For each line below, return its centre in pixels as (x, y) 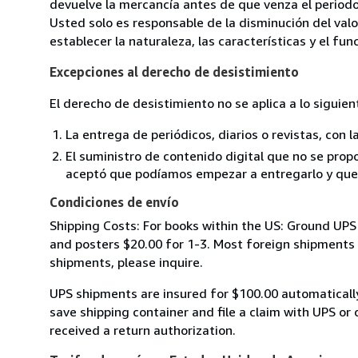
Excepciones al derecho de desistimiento (174, 72)
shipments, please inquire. (126, 262)
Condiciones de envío (114, 202)
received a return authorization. (143, 330)
